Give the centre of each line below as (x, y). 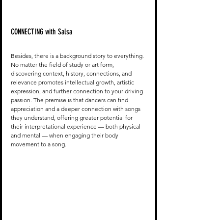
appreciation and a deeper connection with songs (76, 109)
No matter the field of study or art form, (63, 64)
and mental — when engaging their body (65, 135)
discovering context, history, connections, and (72, 73)
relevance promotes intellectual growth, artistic (73, 82)
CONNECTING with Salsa (41, 31)
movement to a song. (39, 144)
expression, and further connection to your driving (78, 91)
